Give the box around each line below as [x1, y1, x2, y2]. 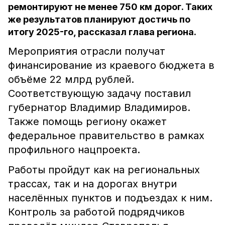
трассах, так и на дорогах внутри [8, 178, 177, 190]
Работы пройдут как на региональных [8, 164, 200, 176]
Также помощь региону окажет [8, 116, 167, 128]
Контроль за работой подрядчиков [8, 206, 185, 218]
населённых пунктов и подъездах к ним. [8, 192, 212, 204]
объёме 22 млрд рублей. [8, 73, 134, 85]
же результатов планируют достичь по [8, 14, 190, 25]
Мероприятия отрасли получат [8, 45, 165, 57]
